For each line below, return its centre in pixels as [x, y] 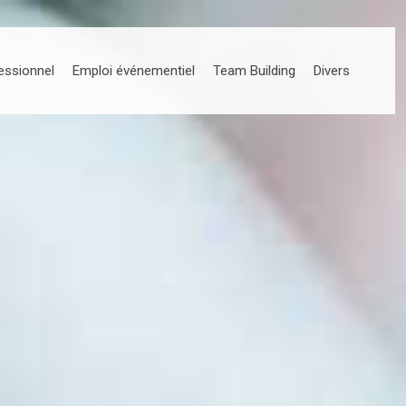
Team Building [254, 71]
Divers [332, 71]
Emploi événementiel [134, 71]
